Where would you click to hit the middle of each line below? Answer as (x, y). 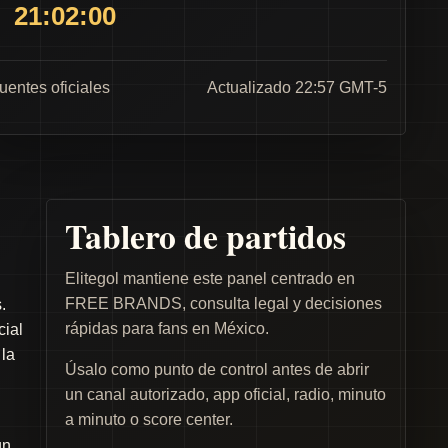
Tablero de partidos (205, 235)
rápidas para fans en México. (167, 328)
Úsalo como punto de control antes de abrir (217, 369)
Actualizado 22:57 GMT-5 (297, 87)
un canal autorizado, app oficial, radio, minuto (225, 394)
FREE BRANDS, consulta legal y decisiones (223, 303)
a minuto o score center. (149, 419)
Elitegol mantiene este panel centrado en (210, 278)
